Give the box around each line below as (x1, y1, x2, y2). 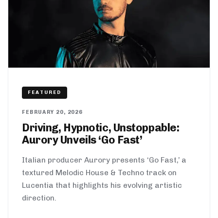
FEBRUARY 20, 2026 (22, 109, 83, 115)
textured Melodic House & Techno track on (22, 168, 177, 177)
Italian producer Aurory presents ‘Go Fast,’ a (22, 155, 186, 164)
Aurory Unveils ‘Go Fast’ (22, 133, 143, 146)
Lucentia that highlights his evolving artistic (22, 181, 182, 190)
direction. (22, 193, 56, 202)
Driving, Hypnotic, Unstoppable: (22, 121, 180, 134)
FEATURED (28, 90, 61, 95)
